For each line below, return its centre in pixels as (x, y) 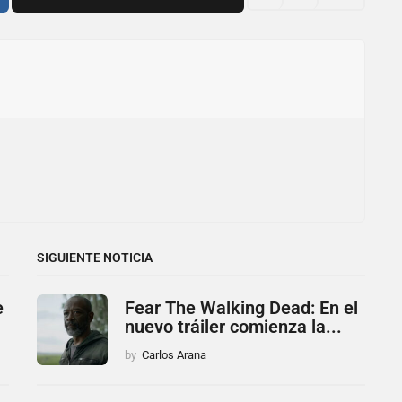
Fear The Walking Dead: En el (241, 307)
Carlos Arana (174, 354)
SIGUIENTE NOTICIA (94, 257)
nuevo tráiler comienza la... (233, 326)
